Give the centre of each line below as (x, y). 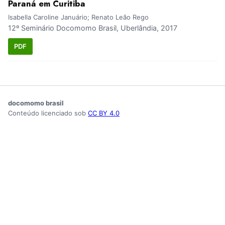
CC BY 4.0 (104, 113)
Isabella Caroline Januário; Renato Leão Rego (78, 17)
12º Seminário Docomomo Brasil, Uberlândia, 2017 (93, 28)
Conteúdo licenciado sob (48, 113)
